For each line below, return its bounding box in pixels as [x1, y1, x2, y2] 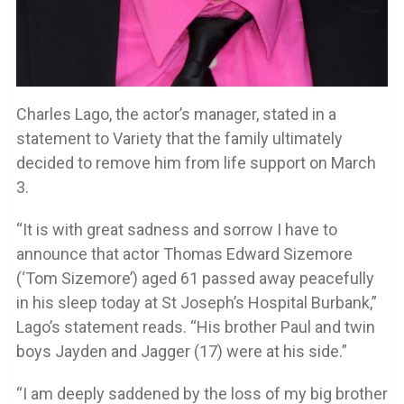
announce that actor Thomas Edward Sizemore [15, 244, 353, 264]
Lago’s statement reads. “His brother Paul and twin [15, 317, 375, 337]
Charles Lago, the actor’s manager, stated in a [15, 105, 336, 124]
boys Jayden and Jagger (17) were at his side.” [15, 342, 347, 362]
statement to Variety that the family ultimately [15, 129, 343, 149]
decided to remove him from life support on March [15, 153, 376, 173]
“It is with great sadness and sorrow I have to [15, 220, 337, 240]
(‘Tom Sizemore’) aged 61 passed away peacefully [15, 269, 374, 289]
